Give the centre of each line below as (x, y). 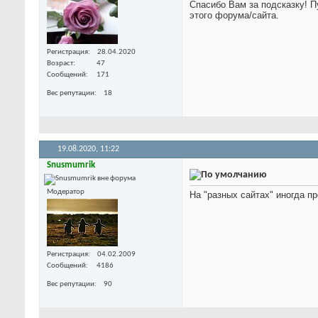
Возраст (60, 63)
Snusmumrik (71, 165)
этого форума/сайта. (234, 16)
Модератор (66, 192)
